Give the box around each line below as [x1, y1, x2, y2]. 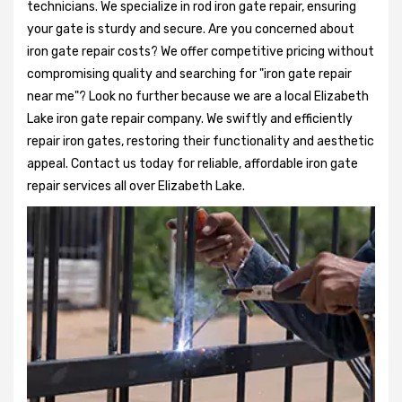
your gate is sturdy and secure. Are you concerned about [27, 21, 354, 37]
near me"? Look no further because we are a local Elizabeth [27, 88, 369, 104]
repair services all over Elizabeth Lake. [27, 178, 245, 194]
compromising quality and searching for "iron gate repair [27, 66, 352, 82]
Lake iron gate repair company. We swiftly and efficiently [27, 110, 353, 127]
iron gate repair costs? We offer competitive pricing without [27, 43, 374, 59]
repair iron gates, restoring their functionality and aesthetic [27, 133, 374, 149]
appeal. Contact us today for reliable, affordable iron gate [27, 155, 358, 171]
